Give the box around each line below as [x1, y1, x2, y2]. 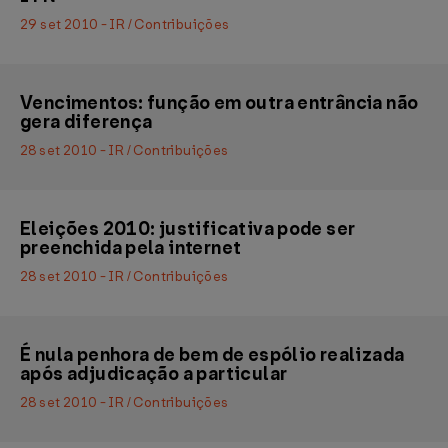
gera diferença [20, 110, 153, 134]
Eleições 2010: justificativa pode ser [20, 217, 356, 241]
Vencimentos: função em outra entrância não [20, 91, 419, 115]
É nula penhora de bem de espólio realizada [20, 343, 405, 367]
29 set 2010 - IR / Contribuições [20, 16, 230, 33]
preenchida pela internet [20, 236, 242, 260]
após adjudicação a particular [20, 362, 288, 386]
